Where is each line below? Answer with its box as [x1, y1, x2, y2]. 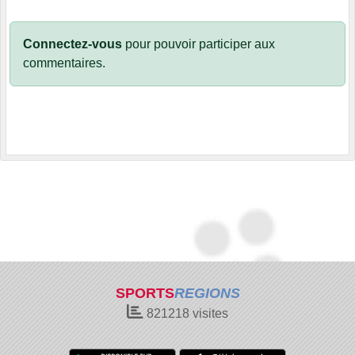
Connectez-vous [23, 37, 122, 52]
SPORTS [115, 285, 174, 301]
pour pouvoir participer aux [122, 37, 275, 52]
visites [189, 307, 228, 320]
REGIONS [174, 285, 240, 301]
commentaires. [23, 56, 105, 71]
